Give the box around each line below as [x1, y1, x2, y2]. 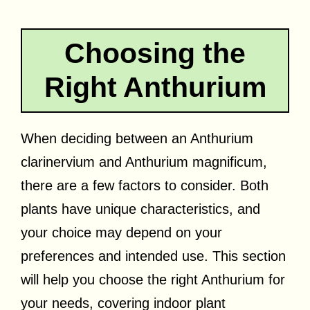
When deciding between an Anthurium [21, 130, 253, 146]
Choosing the [64, 37, 246, 69]
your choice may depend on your [21, 224, 222, 240]
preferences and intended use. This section [21, 248, 286, 264]
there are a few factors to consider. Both [21, 177, 268, 193]
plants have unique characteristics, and [21, 201, 260, 217]
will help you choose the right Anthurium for [21, 271, 285, 287]
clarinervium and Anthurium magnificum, [21, 154, 267, 170]
